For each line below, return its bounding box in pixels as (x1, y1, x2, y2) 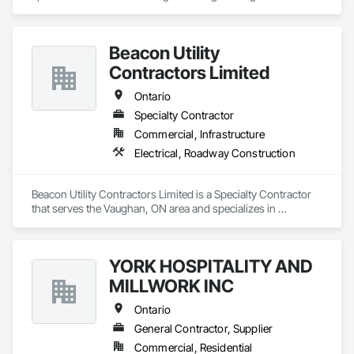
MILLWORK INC (109, 275, 234, 296)
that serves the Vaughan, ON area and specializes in (32, 201, 276, 215)
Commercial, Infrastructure (134, 127, 265, 141)
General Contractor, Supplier (134, 322, 273, 335)
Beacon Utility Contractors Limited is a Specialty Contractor (32, 187, 311, 201)
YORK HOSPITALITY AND (109, 255, 313, 277)
